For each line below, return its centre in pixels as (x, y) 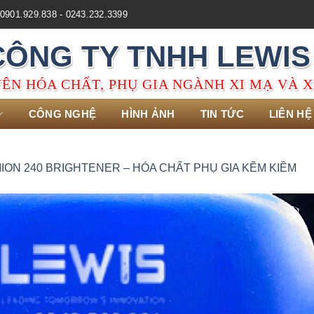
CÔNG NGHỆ (62, 114)
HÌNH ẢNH (148, 114)
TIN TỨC (222, 114)
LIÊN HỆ (290, 114)
